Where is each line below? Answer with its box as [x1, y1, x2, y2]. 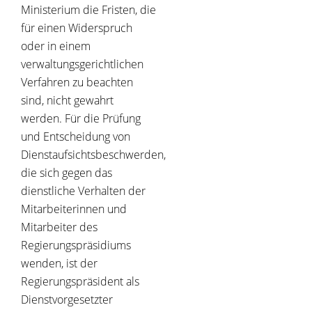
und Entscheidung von [21, 129, 130, 145]
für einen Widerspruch [21, 20, 132, 36]
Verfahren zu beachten [21, 75, 133, 91]
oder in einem [21, 38, 91, 54]
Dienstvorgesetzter [21, 292, 113, 308]
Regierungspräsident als [21, 274, 139, 290]
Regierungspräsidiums [21, 237, 131, 253]
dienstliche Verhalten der [21, 183, 146, 199]
